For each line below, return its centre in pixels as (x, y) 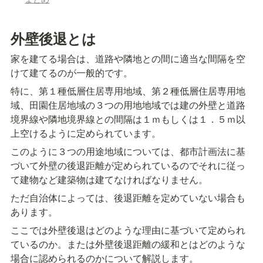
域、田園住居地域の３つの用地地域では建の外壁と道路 (128, 104)
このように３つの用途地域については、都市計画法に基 (128, 151)
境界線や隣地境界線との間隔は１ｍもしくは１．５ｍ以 (128, 119)
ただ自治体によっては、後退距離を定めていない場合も (128, 197)
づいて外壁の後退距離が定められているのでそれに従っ (128, 165)
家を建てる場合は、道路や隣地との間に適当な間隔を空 (128, 58)
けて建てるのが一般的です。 (72, 72)
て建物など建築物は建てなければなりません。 (109, 179)
